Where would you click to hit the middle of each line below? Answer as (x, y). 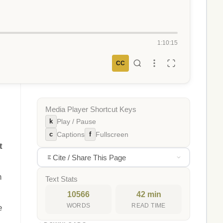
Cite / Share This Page (89, 157)
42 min (149, 194)
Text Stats (61, 179)
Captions (71, 134)
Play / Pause (76, 121)
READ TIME (149, 206)
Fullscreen (112, 134)
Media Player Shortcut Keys (91, 110)
